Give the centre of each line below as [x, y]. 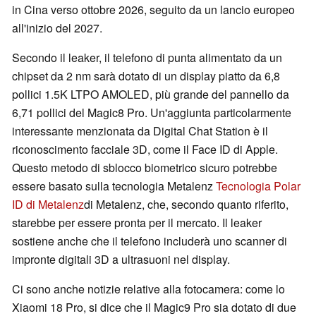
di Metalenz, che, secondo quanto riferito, [186, 205]
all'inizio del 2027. [57, 28]
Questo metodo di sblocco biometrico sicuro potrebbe [145, 168]
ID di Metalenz [48, 205]
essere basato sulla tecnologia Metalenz [114, 186]
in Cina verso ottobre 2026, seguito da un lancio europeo [153, 10]
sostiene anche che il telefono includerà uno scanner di [150, 241]
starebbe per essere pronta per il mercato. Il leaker [137, 223]
